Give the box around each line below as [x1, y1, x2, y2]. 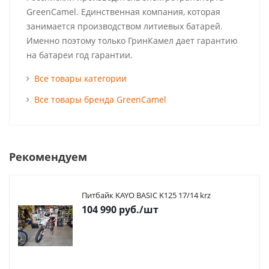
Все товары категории [34, 73, 127, 84]
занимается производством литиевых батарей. [26, 20, 223, 32]
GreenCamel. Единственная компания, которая [26, 6, 220, 17]
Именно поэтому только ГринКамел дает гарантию [26, 35, 238, 46]
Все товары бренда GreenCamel [34, 94, 166, 105]
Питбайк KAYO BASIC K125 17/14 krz [82, 190, 211, 201]
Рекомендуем [9, 150, 87, 164]
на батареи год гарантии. [26, 49, 133, 61]
